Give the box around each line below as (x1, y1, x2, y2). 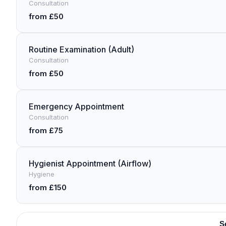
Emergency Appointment (29, 101, 124, 111)
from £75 (29, 126, 63, 135)
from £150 (29, 183, 67, 192)
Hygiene (29, 170, 54, 178)
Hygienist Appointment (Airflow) (29, 158, 151, 168)
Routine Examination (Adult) (29, 44, 134, 54)
